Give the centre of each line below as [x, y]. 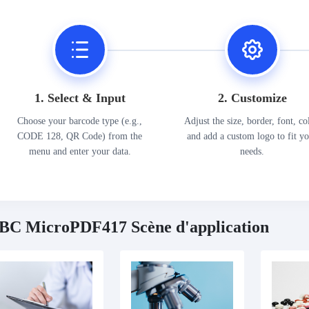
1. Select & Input [80, 98]
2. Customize [252, 98]
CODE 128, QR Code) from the [80, 136]
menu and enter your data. [80, 151]
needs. [252, 151]
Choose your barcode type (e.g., [80, 121]
